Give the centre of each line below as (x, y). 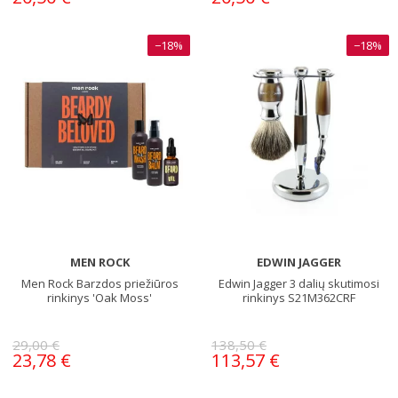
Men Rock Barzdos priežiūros (99, 283)
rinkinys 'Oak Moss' (99, 297)
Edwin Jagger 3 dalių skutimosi (298, 283)
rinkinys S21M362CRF (298, 297)
